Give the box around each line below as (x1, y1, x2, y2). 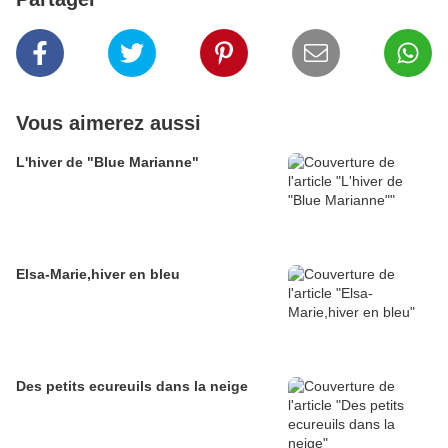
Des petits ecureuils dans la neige (16, 378, 248, 395)
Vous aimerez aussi (16, 112, 201, 135)
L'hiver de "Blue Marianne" (16, 154, 199, 171)
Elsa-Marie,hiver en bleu (16, 266, 180, 283)
